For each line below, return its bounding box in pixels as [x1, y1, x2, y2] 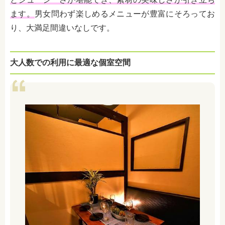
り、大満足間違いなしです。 [10, 23, 115, 33]
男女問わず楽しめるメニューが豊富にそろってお [35, 9, 215, 19]
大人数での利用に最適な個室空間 [10, 58, 131, 68]
